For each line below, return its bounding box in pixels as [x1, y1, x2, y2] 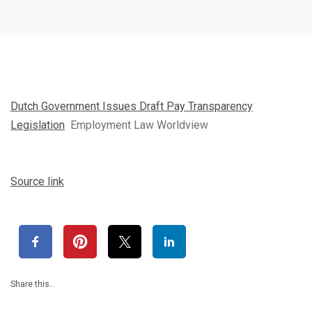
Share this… [10, 279, 56, 289]
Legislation [10, 118, 65, 132]
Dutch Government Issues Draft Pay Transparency [10, 99, 253, 113]
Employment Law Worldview [70, 118, 208, 132]
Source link [10, 174, 64, 188]
